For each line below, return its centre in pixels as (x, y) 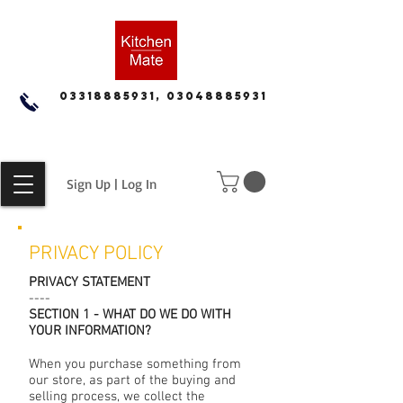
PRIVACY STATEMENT (90, 283)
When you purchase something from (135, 365)
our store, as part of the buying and (132, 381)
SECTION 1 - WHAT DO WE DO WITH (130, 315)
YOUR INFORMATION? (90, 331)
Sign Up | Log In (112, 184)
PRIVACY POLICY (96, 255)
